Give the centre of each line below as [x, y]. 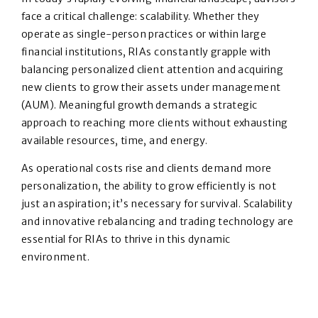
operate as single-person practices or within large [144, 34]
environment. [56, 257]
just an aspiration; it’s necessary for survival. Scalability [157, 203]
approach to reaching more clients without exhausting [155, 122]
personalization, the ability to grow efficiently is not [149, 186]
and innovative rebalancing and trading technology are [158, 221]
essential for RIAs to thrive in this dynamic [126, 239]
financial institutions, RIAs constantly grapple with [146, 51]
